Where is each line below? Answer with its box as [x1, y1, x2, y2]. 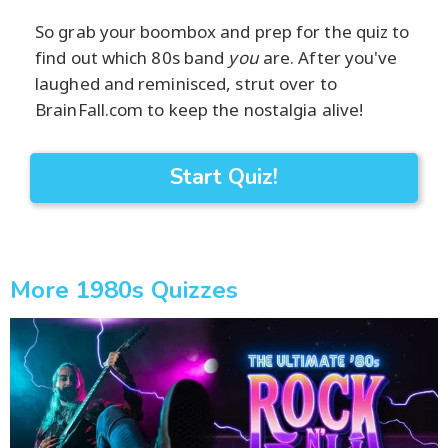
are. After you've [258, 45, 398, 69]
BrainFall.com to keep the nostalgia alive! [35, 97, 364, 121]
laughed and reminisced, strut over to [35, 71, 337, 95]
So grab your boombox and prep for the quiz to [35, 19, 410, 43]
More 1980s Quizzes [10, 273, 238, 306]
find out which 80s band [35, 45, 229, 69]
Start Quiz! [170, 161, 278, 192]
